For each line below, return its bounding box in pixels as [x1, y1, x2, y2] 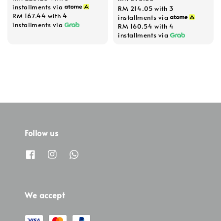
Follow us [25, 127, 59, 138]
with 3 [152, 4, 174, 13]
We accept [25, 189, 65, 201]
